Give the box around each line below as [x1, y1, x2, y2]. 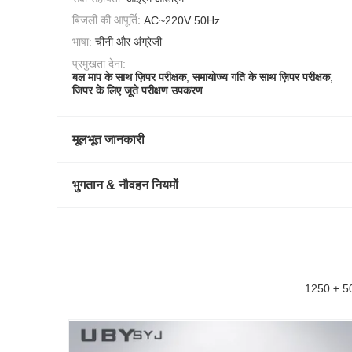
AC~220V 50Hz [144, 13, 220, 27]
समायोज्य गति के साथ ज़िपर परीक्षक [192, 70, 330, 83]
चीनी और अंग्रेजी [95, 35, 162, 49]
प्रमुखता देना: [72, 57, 126, 70]
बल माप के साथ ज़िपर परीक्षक [72, 70, 186, 83]
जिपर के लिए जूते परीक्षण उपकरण [72, 83, 203, 97]
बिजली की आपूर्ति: [72, 13, 141, 27]
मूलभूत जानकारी [72, 132, 145, 146]
